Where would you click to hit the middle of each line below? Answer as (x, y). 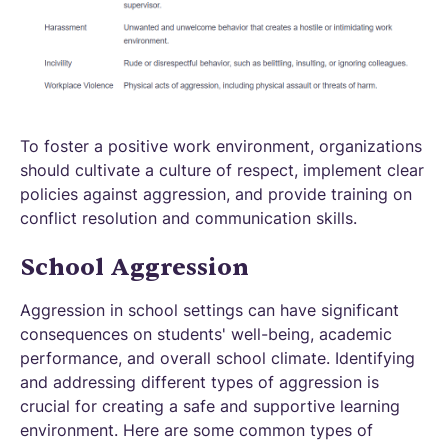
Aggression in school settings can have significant (209, 310)
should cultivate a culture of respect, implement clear (222, 170)
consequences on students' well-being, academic (206, 334)
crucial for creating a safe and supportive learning (210, 406)
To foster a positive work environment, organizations (221, 146)
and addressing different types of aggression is (199, 382)
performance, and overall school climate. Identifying (217, 358)
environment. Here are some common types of (196, 430)
